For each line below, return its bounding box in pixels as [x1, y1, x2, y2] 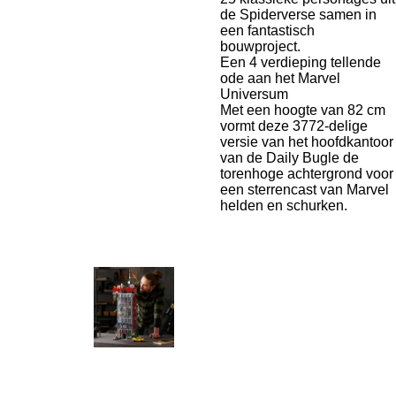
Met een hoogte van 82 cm [220, 103, 385, 118]
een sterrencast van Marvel [220, 182, 389, 197]
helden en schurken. [220, 198, 347, 213]
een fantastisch [220, 23, 315, 38]
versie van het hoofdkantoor [220, 134, 393, 149]
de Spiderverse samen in [220, 7, 377, 22]
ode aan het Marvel [220, 71, 340, 86]
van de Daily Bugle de [220, 150, 359, 165]
